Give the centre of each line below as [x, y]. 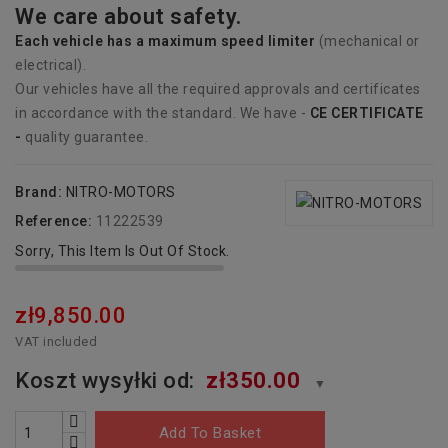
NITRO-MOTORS [120, 192]
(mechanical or [367, 41]
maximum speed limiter [231, 41]
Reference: [53, 221]
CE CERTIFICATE [366, 113]
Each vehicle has [73, 41]
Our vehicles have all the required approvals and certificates [218, 89]
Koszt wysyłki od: [107, 381]
